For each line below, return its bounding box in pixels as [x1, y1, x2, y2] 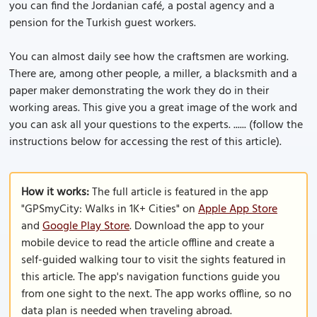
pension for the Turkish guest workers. [9, 14, 196, 33]
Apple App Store [198, 200, 277, 219]
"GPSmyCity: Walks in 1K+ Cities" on [21, 200, 198, 219]
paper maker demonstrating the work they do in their [9, 82, 269, 100]
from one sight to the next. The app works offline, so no [21, 285, 292, 304]
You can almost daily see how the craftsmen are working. [9, 48, 289, 67]
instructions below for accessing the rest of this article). [9, 133, 282, 151]
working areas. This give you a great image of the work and [9, 99, 297, 117]
